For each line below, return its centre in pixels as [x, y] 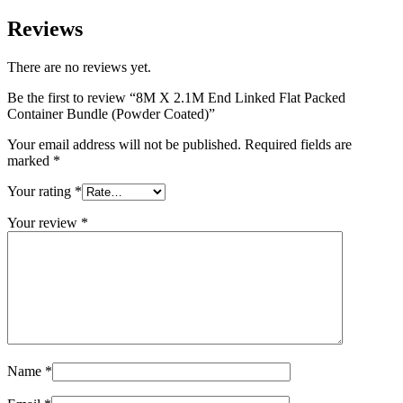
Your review [44, 222]
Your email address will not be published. [124, 144]
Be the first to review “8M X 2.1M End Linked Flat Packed [176, 97]
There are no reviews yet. [79, 67]
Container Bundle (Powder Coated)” [111, 113]
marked [30, 160]
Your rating [41, 191]
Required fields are [298, 144]
